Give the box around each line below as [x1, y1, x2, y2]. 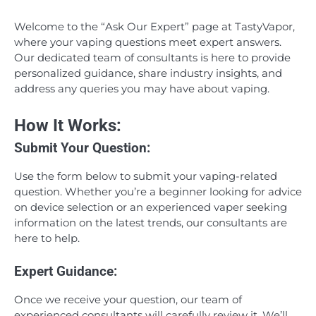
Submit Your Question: [14, 140, 150, 156]
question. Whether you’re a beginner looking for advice [14, 185, 302, 198]
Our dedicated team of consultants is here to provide [14, 51, 291, 65]
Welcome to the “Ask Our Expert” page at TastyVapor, [14, 20, 295, 34]
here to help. [14, 231, 80, 245]
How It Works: [14, 115, 121, 135]
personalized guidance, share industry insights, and [14, 67, 282, 80]
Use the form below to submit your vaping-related [14, 169, 277, 183]
